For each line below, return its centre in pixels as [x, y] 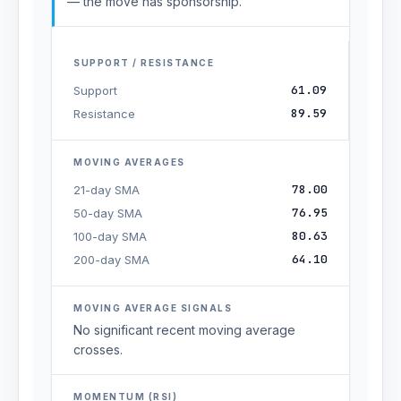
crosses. [98, 350]
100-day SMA [110, 236]
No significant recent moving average [184, 330]
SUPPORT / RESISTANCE [144, 63]
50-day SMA [108, 213]
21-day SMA [107, 190]
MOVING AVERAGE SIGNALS [153, 308]
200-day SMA [111, 260]
